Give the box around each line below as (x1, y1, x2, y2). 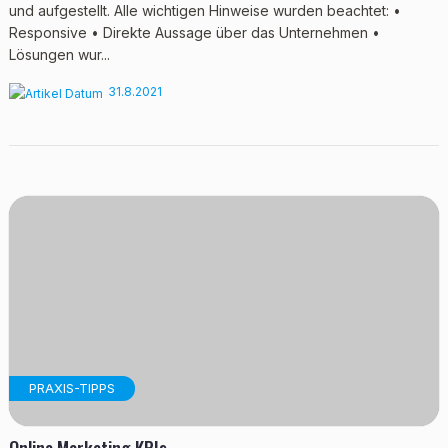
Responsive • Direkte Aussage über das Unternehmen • (8, 24, 380, 41)
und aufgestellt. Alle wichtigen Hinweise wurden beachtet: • (8, 2, 401, 19)
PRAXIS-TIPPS (28, 380, 115, 396)
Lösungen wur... (8, 46, 110, 63)
